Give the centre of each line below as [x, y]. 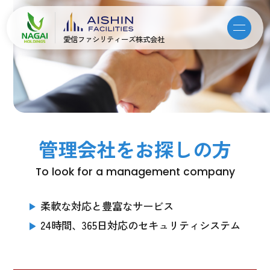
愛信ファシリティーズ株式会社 [114, 39]
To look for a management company [135, 172]
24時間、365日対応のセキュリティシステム [141, 225]
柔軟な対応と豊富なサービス [107, 206]
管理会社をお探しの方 [135, 148]
